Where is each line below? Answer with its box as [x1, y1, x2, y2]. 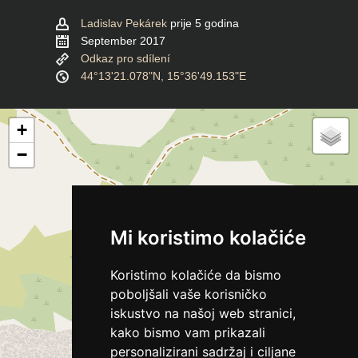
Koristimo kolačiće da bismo [109, 267, 281, 283]
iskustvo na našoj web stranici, [109, 305, 296, 321]
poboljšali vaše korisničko [109, 286, 267, 302]
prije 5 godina [170, 16, 239, 30]
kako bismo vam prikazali [109, 324, 265, 340]
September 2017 [81, 34, 165, 47]
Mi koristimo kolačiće [109, 226, 306, 249]
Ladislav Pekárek [81, 16, 167, 30]
